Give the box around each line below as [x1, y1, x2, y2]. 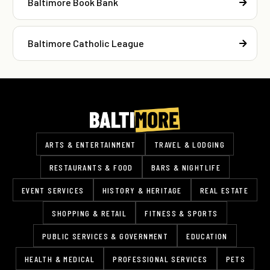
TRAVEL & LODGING [154, 139, 225, 149]
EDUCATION [186, 231, 228, 241]
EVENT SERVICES [21, 185, 84, 195]
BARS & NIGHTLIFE [151, 162, 221, 172]
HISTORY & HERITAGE [102, 185, 182, 195]
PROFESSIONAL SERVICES [113, 254, 208, 264]
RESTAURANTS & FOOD [49, 162, 133, 172]
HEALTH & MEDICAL [24, 254, 95, 264]
